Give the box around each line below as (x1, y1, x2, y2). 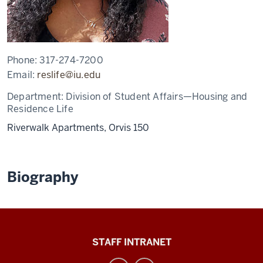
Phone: (7, 54, 40, 66)
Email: (7, 69, 38, 81)
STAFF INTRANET (92, 236, 171, 248)
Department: (7, 90, 66, 103)
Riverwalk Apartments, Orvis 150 (7, 122, 149, 134)
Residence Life (7, 103, 73, 115)
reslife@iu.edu (37, 69, 101, 81)
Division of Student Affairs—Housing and (66, 90, 248, 103)
